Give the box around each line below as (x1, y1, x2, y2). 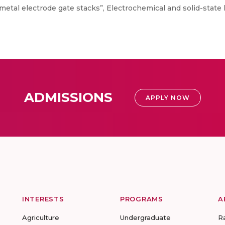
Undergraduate (120, 213, 171, 221)
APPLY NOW (146, 94, 190, 101)
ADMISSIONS (24, 89, 113, 105)
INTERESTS (22, 195, 64, 203)
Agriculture (22, 213, 59, 221)
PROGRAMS (120, 195, 163, 203)
